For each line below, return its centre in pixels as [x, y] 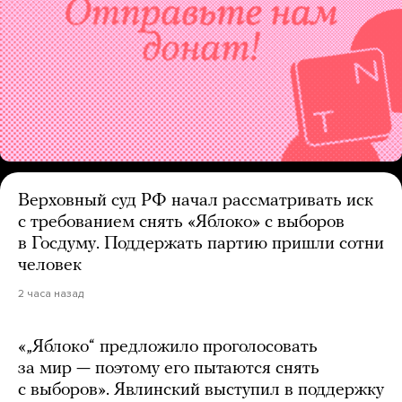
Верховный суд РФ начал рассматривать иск [196, 201]
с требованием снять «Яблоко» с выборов [181, 223]
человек [50, 266]
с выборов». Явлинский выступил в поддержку [201, 391]
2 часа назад [51, 294]
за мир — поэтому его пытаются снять [169, 369]
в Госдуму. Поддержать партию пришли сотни [201, 245]
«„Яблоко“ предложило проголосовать [168, 348]
